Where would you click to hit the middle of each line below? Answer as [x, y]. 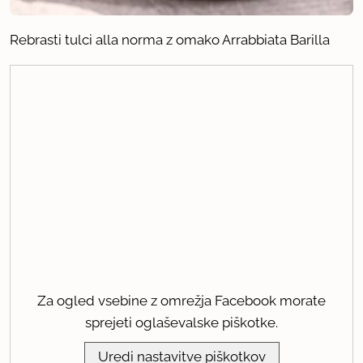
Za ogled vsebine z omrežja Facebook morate [181, 301]
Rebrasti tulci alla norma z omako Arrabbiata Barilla [170, 40]
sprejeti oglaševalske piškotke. [181, 323]
